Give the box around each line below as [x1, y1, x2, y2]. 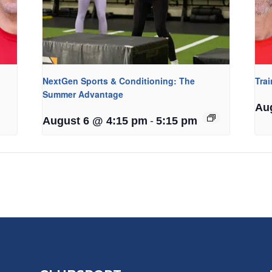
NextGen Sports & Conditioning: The [42, 75, 195, 87]
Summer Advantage [42, 88, 124, 101]
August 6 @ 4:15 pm [42, 115, 148, 127]
